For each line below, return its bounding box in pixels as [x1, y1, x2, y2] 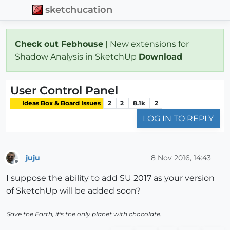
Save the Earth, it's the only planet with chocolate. [7, 210, 162, 218]
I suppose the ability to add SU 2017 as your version [6, 173, 215, 183]
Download [139, 51, 185, 62]
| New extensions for [103, 39, 189, 49]
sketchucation [45, 4, 113, 15]
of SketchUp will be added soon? [6, 186, 141, 196]
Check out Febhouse [15, 39, 103, 49]
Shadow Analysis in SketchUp [15, 51, 139, 62]
